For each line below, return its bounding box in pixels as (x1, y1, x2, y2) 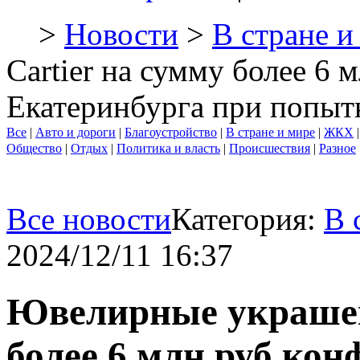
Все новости (6, 202, 171, 236)
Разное (319, 141, 356, 155)
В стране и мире (226, 125, 315, 139)
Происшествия (229, 141, 310, 155)
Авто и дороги (35, 125, 116, 139)
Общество (6, 141, 62, 155)
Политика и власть (117, 141, 220, 155)
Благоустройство (125, 125, 217, 139)
